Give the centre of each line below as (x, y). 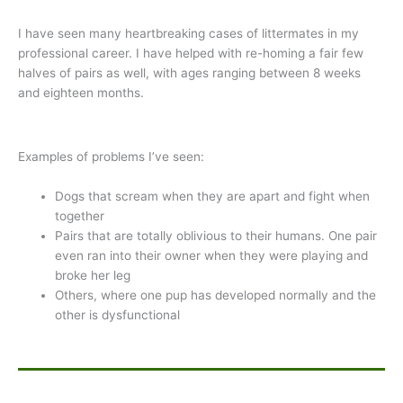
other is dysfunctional (118, 315)
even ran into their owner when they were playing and (212, 256)
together (80, 216)
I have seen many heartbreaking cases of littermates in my (188, 34)
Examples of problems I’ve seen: (111, 157)
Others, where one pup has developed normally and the (216, 296)
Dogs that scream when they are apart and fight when (213, 197)
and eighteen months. (81, 93)
